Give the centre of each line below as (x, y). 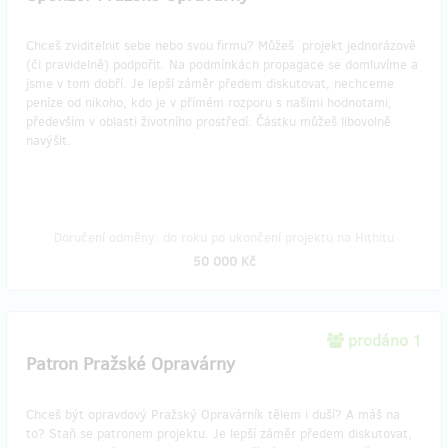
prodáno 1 (385, 340)
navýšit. (48, 140)
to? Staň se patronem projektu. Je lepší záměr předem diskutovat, (219, 433)
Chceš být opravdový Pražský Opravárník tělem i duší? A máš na (213, 414)
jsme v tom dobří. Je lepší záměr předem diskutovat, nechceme (210, 83)
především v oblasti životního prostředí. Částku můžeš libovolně (208, 121)
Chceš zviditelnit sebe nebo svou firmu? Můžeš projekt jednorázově (221, 45)
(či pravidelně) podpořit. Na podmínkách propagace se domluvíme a (222, 64)
